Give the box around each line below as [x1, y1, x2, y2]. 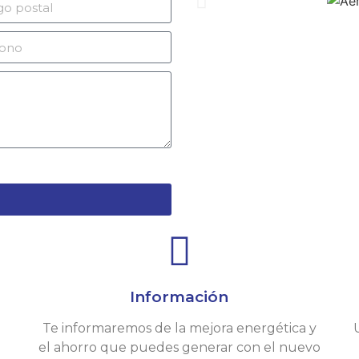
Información [130, 288, 229, 307]
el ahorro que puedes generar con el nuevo [38, 340, 321, 356]
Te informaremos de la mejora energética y [42, 321, 317, 337]
